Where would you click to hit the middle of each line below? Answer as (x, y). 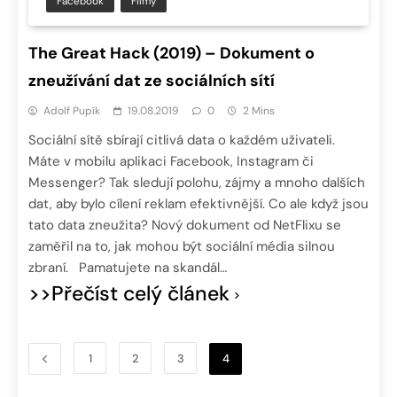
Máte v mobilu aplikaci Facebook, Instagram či (171, 162)
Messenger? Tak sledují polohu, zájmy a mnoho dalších (197, 183)
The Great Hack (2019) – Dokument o (171, 54)
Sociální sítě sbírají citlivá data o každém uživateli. (182, 140)
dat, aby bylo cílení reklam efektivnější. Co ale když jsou (198, 204)
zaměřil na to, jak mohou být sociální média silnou (182, 247)
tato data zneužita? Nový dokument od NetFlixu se (185, 226)
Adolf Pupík (72, 111)
